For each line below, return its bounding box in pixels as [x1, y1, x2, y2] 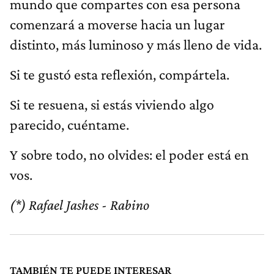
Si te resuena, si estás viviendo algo [10, 96, 214, 113]
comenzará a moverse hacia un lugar [10, 16, 225, 33]
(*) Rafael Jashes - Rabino [10, 196, 149, 213]
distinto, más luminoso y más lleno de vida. [10, 36, 262, 53]
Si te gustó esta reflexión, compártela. [10, 66, 229, 83]
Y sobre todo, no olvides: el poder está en [10, 146, 249, 163]
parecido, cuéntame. [10, 116, 129, 133]
